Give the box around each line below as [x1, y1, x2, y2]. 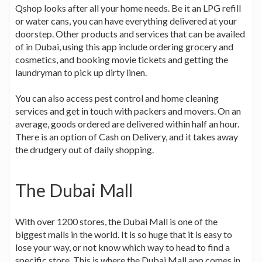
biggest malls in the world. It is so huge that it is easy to [15, 228, 232, 240]
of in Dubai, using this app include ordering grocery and [15, 40, 233, 52]
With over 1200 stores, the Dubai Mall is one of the [15, 215, 218, 227]
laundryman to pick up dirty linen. [15, 66, 147, 78]
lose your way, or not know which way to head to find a [15, 241, 230, 253]
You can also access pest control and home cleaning [15, 92, 219, 104]
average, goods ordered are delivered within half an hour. [15, 118, 239, 129]
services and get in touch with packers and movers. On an [15, 105, 241, 116]
